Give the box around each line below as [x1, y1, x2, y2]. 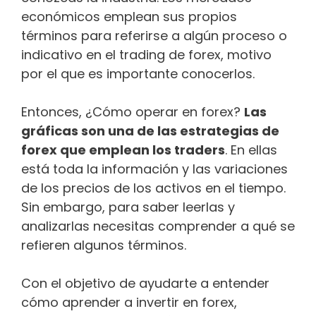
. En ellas [225, 141, 277, 159]
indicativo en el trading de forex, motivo [21, 46, 272, 64]
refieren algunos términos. [21, 236, 186, 255]
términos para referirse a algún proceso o [21, 27, 287, 45]
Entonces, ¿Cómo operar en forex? [21, 103, 244, 121]
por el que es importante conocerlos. [21, 65, 255, 83]
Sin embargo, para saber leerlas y [21, 198, 235, 217]
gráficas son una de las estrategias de [21, 122, 279, 140]
